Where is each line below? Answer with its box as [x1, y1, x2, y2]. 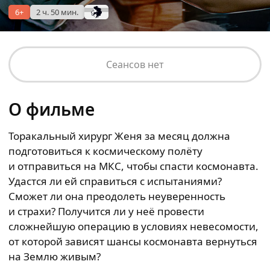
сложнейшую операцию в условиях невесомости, [8, 219, 259, 233]
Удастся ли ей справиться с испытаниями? [8, 174, 222, 188]
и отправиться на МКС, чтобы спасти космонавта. [8, 159, 259, 173]
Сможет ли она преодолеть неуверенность [8, 189, 225, 203]
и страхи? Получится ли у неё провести [8, 204, 204, 218]
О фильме [8, 98, 95, 121]
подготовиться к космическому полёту [8, 144, 202, 158]
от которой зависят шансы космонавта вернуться [8, 234, 257, 248]
